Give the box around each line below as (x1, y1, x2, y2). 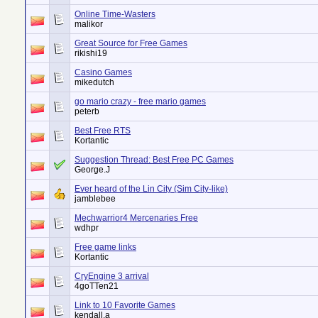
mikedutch (75, 77, 114, 87)
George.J (75, 165, 110, 175)
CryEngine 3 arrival (75, 271, 149, 281)
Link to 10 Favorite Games (75, 300, 175, 310)
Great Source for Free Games (75, 38, 187, 48)
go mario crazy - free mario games (75, 97, 206, 106)
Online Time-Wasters (75, 9, 155, 19)
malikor (75, 19, 103, 29)
